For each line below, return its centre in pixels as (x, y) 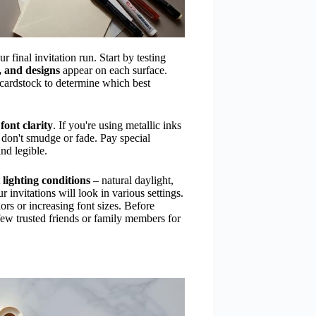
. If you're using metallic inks (117, 125)
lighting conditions (47, 180)
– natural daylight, (132, 180)
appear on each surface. (114, 70)
